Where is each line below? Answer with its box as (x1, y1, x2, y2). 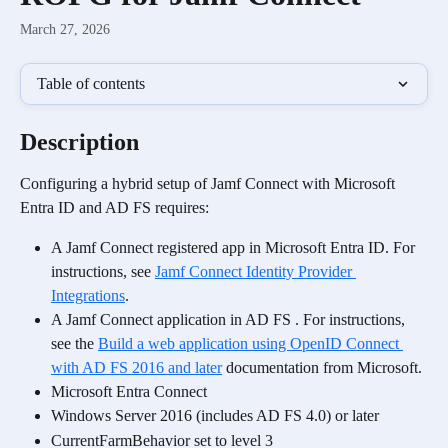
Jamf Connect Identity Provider (155, 263, 356, 280)
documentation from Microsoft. (222, 359, 422, 376)
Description (20, 129, 139, 155)
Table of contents (37, 75, 145, 92)
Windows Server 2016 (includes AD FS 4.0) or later (51, 407, 379, 425)
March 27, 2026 (20, 22, 110, 37)
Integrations (51, 287, 125, 304)
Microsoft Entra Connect (51, 383, 207, 400)
